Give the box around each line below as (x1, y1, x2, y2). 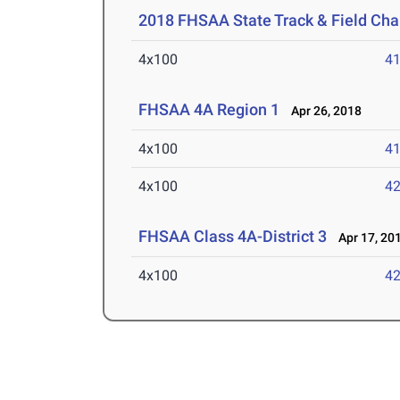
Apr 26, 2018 (283, 104, 362, 119)
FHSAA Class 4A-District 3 (138, 227, 328, 246)
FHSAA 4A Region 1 (138, 100, 280, 120)
